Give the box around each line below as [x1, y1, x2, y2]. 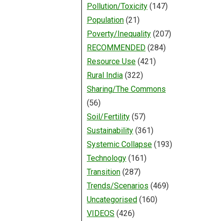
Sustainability [86, 126, 133, 136]
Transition [86, 167, 120, 177]
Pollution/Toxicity [86, 1, 147, 11]
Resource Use [86, 57, 136, 67]
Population [86, 15, 124, 25]
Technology [86, 153, 126, 163]
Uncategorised [86, 195, 137, 205]
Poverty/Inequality [86, 29, 151, 39]
